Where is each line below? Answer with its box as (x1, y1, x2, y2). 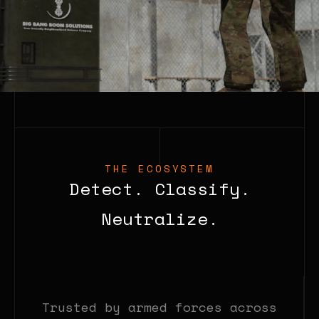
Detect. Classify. (68, 176, 251, 202)
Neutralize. (100, 206, 219, 231)
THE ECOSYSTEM (105, 161, 214, 176)
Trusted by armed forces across (41, 298, 277, 316)
